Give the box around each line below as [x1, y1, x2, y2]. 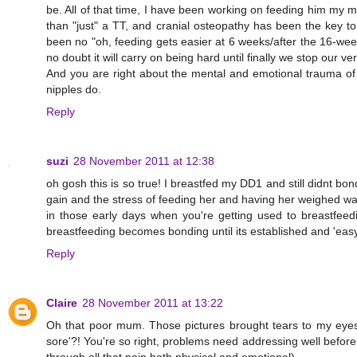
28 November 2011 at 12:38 [73, 155, 214, 168]
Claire [46, 296, 77, 310]
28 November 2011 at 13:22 [82, 296, 223, 310]
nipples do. [46, 83, 101, 96]
